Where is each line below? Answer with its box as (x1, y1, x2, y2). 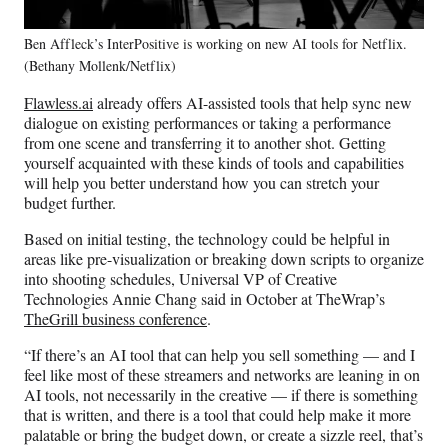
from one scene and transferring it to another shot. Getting (24, 132, 386, 154)
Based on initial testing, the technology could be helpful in (24, 228, 390, 250)
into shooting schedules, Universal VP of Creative (24, 268, 337, 290)
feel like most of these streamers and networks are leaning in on (24, 364, 420, 386)
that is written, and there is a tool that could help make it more (24, 404, 411, 426)
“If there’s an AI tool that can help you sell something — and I (24, 344, 415, 366)
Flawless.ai (24, 92, 93, 114)
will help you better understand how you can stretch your (24, 172, 379, 194)
